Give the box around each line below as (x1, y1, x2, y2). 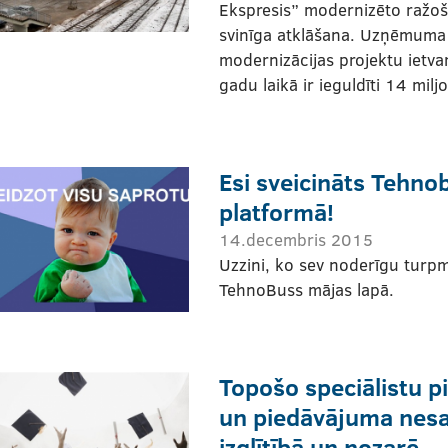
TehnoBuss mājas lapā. (219, 277, 394, 301)
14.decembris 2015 (219, 227, 373, 251)
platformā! (219, 194, 334, 228)
